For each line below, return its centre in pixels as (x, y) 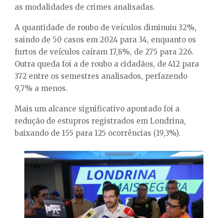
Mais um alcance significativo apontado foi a (97, 109)
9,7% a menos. (41, 88)
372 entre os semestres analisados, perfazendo (101, 76)
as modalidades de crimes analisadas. (85, 7)
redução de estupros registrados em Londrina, (100, 121)
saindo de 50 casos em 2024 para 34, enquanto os (105, 39)
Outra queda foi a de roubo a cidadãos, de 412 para (107, 64)
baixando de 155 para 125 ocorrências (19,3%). (98, 133)
